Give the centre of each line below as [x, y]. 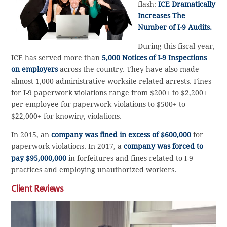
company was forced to [164, 147]
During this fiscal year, [177, 46]
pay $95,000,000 [39, 158]
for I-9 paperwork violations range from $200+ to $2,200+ [109, 93]
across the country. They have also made [129, 70]
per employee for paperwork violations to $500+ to [99, 105]
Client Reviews [37, 189]
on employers [35, 70]
